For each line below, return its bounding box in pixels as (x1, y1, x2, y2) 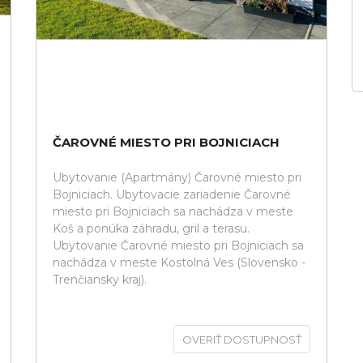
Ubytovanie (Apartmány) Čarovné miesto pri (53, 170, 301, 185)
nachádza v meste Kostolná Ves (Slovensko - (53, 255, 305, 270)
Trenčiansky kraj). (53, 272, 147, 287)
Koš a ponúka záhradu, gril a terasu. (53, 221, 250, 236)
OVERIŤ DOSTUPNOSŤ (182, 333, 301, 346)
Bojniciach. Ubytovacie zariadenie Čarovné (53, 187, 291, 202)
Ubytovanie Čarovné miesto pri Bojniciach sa (53, 238, 304, 253)
